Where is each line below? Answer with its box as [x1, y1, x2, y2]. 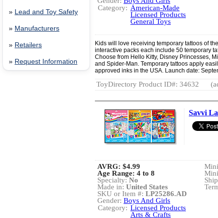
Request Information [15, 58, 77, 65]
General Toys [130, 18, 171, 25]
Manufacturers [15, 25, 59, 32]
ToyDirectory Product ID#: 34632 [96, 80, 199, 88]
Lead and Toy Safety [15, 8, 78, 16]
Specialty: [97, 176, 129, 184]
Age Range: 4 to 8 [97, 169, 155, 177]
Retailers [15, 41, 42, 49]
